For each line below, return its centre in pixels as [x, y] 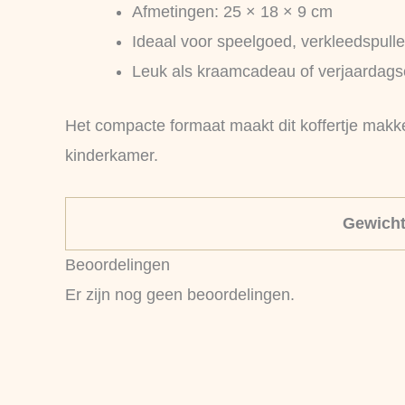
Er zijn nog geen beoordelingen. [180, 294]
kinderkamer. [112, 155]
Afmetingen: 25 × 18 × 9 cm [232, 11]
